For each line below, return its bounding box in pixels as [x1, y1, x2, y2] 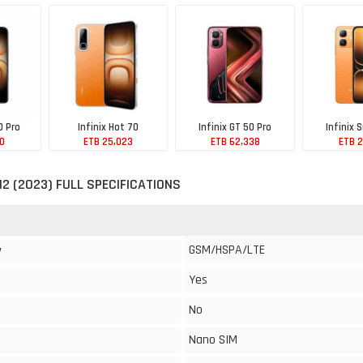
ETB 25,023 [83, 135, 133, 148]
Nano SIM [189, 331, 237, 348]
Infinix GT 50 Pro [199, 120, 272, 134]
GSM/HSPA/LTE [189, 241, 265, 258]
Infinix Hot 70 [77, 120, 139, 134]
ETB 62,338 [210, 135, 260, 148]
